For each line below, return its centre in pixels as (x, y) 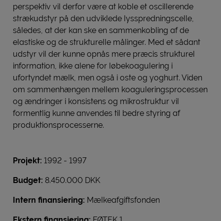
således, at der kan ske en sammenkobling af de (101, 30)
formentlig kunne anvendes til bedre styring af (96, 113)
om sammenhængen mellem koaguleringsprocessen (110, 90)
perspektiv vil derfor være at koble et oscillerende (103, 7)
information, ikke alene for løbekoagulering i (93, 66)
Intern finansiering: (50, 200)
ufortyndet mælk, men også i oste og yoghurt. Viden (108, 78)
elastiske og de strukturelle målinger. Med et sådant (107, 42)
